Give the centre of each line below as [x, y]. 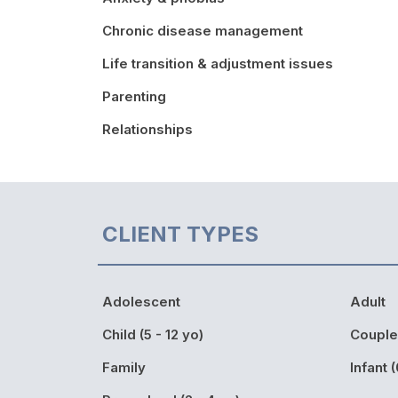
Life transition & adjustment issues [218, 63]
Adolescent [141, 301]
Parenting [134, 96]
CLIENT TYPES [180, 234]
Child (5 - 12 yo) [153, 334]
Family [124, 367]
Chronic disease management [203, 30]
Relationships [147, 129]
